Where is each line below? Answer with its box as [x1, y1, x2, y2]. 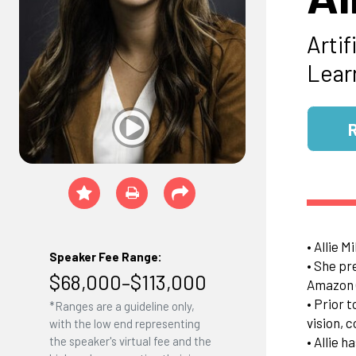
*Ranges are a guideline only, [48, 299, 195, 314]
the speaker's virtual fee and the [48, 334, 211, 349]
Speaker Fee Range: [48, 250, 162, 265]
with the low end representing [48, 316, 200, 331]
